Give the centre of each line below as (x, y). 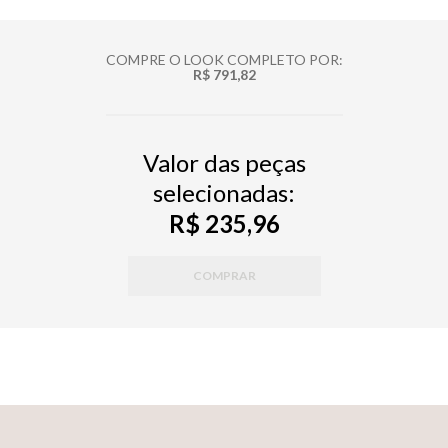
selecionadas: (224, 192)
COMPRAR (224, 275)
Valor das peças (224, 162)
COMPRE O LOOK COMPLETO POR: (224, 59)
